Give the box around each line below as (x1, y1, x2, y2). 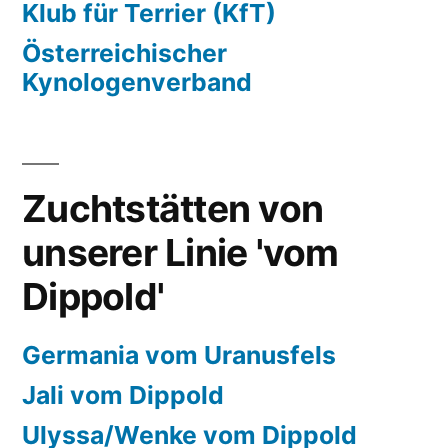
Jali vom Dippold (22, 380, 224, 410)
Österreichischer (22, 38, 227, 68)
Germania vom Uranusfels (22, 340, 336, 370)
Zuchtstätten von (22, 186, 324, 231)
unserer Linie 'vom (22, 230, 339, 275)
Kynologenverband (22, 67, 252, 97)
